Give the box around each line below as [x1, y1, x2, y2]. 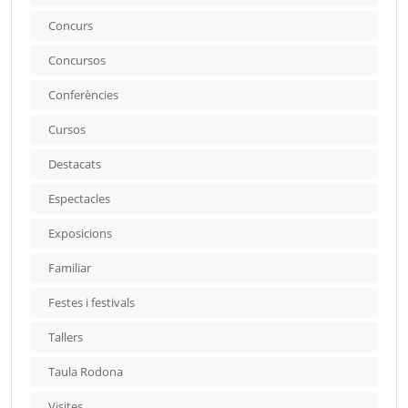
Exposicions [48, 224, 112, 241]
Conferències [48, 86, 118, 103]
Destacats [48, 155, 101, 172]
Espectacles [48, 189, 110, 207]
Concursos [48, 51, 106, 68]
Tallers [48, 328, 83, 345]
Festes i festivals [48, 293, 135, 311]
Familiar [48, 259, 91, 276]
